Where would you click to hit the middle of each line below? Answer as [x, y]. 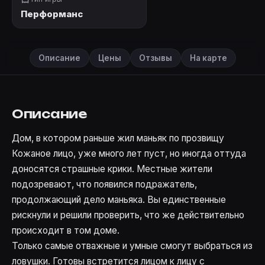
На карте [208, 58]
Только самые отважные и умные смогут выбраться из [132, 246]
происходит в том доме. [66, 231]
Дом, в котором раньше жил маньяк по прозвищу [118, 138]
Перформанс [52, 14]
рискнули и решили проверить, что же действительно [128, 215]
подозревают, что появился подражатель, [104, 185]
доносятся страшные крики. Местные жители [112, 169]
